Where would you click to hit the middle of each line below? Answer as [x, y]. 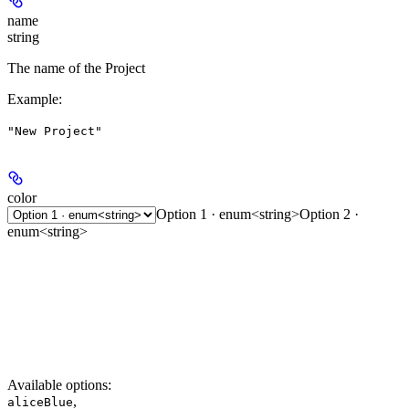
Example [33, 99]
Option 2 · [329, 214]
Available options [58, 384]
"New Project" [55, 131]
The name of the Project [76, 68]
